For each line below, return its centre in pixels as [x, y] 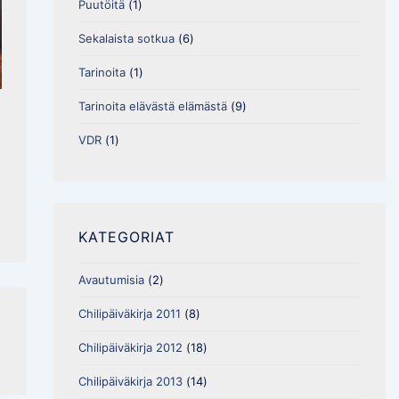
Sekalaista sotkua [126, 38]
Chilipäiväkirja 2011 [129, 313]
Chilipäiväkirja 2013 [130, 381]
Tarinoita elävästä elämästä [152, 106]
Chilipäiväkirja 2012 [130, 347]
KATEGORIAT [126, 236]
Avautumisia [111, 279]
